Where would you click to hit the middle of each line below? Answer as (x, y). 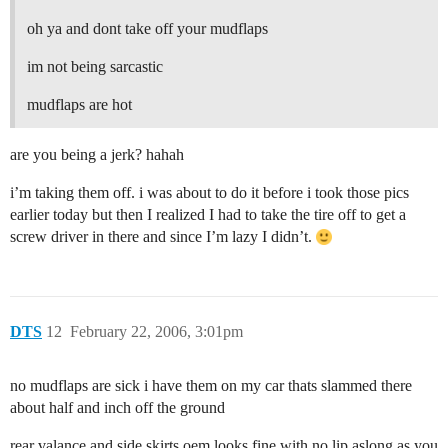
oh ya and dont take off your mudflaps (147, 29)
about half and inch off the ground (117, 408)
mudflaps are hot (79, 105)
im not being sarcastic (95, 67)
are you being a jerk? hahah (97, 155)
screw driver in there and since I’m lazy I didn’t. (163, 237)
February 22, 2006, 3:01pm (156, 332)
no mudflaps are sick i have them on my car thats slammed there (211, 386)
